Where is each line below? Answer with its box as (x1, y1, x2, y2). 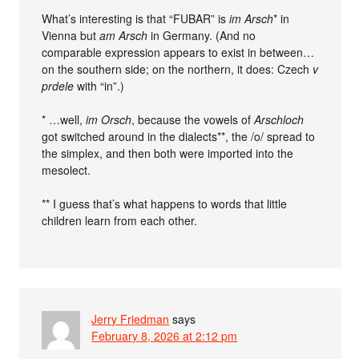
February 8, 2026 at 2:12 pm (91, 327, 238, 344)
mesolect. (42, 161, 91, 178)
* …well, (42, 111, 87, 127)
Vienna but (42, 26, 100, 43)
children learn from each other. (42, 212, 198, 228)
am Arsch (99, 26, 148, 43)
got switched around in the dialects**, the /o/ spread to (42, 127, 316, 144)
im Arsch (229, 10, 274, 26)
